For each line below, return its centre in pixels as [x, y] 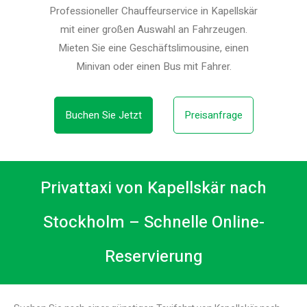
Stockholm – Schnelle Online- [153, 223]
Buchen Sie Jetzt [103, 115]
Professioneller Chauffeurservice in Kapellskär [153, 11]
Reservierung [153, 257]
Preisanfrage [213, 115]
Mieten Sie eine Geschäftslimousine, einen [153, 48]
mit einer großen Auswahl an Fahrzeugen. [153, 30]
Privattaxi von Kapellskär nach [153, 188]
